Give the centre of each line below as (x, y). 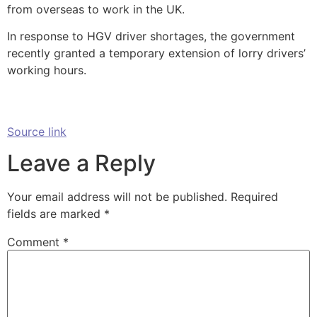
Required (254, 197)
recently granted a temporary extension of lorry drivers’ (156, 53)
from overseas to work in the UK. (96, 10)
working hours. (47, 70)
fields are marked (56, 214)
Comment (35, 242)
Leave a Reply (81, 163)
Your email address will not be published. (117, 197)
